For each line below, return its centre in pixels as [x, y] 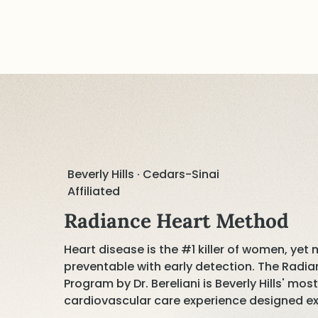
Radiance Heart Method [176, 221]
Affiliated [94, 191]
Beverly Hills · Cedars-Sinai [144, 174]
